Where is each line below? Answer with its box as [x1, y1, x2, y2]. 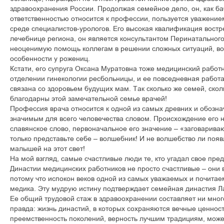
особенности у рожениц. [10, 54, 90, 62]
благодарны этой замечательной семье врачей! [10, 94, 167, 102]
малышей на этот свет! [10, 144, 85, 152]
